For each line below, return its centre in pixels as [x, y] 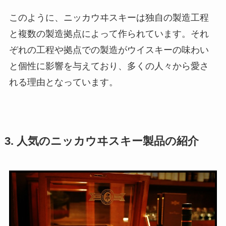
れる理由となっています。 [63, 82]
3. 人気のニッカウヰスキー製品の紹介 [101, 142]
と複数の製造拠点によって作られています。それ [109, 34]
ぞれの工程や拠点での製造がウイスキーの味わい [109, 50]
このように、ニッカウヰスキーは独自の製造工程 [109, 18]
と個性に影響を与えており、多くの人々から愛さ [109, 66]
